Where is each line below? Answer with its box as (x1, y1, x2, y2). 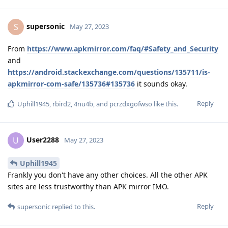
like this (152, 99, 177, 108)
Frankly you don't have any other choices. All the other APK (8, 169, 208, 180)
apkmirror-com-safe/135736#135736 (8, 78, 135, 89)
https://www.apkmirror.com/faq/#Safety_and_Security (27, 43, 218, 53)
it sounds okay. (135, 78, 187, 89)
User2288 (26, 134, 59, 145)
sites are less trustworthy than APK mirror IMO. (8, 181, 169, 191)
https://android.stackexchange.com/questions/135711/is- (8, 67, 210, 77)
